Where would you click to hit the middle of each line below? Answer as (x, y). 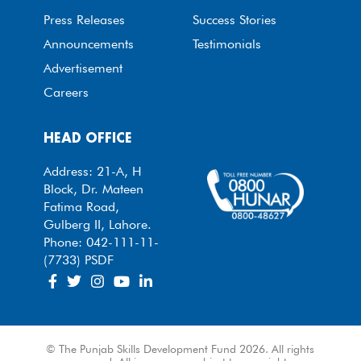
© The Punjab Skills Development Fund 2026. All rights (180, 349)
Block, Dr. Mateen (93, 189)
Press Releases (84, 20)
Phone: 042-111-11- (101, 242)
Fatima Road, (81, 207)
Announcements (88, 44)
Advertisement (83, 68)
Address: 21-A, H (92, 171)
